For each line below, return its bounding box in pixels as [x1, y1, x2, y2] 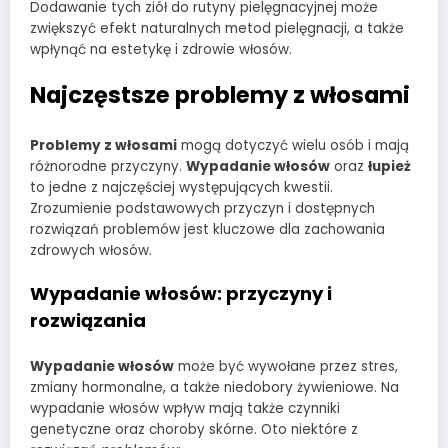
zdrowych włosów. [30, 240, 152, 260]
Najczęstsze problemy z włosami [30, 79, 410, 112]
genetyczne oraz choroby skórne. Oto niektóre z [30, 420, 358, 440]
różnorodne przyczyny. [30, 156, 186, 176]
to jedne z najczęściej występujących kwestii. [30, 177, 333, 197]
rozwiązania [30, 307, 146, 333]
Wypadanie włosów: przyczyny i [30, 280, 332, 306]
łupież [368, 156, 411, 176]
